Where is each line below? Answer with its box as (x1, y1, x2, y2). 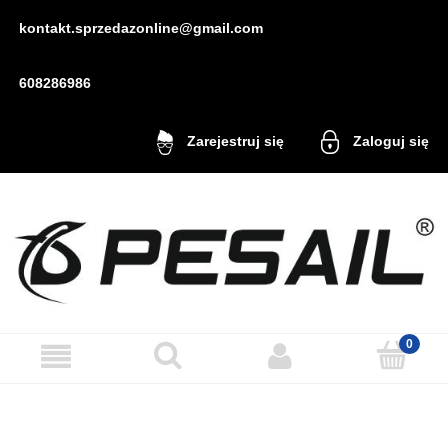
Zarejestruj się (186, 132, 284, 149)
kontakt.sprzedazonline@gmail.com (18, 19, 263, 36)
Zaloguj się (353, 132, 430, 149)
